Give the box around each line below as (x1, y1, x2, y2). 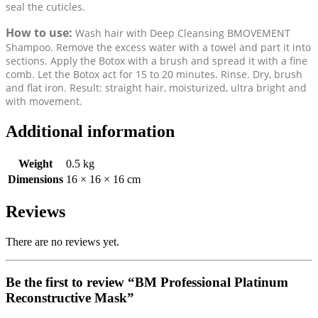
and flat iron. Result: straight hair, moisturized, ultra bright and (6, 81, 307, 95)
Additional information (6, 122, 175, 141)
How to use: (6, 25, 72, 41)
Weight (18, 158, 53, 170)
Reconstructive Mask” (6, 290, 134, 305)
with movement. (6, 94, 82, 109)
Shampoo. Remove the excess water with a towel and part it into (6, 40, 311, 55)
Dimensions (8, 173, 63, 186)
